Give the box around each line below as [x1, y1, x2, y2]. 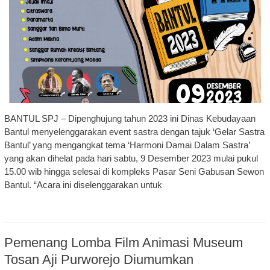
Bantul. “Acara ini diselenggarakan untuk [4, 180, 162, 190]
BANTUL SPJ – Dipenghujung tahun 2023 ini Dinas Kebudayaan [4, 113, 256, 124]
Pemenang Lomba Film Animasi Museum [4, 235, 243, 251]
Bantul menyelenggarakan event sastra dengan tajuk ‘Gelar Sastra [4, 127, 265, 137]
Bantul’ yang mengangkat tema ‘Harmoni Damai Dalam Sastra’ [4, 140, 250, 151]
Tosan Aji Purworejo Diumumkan [4, 252, 193, 268]
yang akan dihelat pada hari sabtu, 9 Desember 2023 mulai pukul [4, 153, 258, 164]
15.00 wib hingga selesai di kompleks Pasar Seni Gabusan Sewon [4, 166, 264, 177]
